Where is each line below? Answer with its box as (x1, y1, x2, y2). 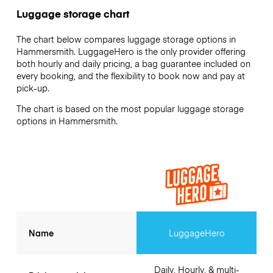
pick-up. (16, 82, 49, 94)
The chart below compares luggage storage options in (16, 33, 236, 46)
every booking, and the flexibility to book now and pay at (16, 69, 245, 82)
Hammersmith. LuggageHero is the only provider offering (16, 45, 246, 58)
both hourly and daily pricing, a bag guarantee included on (16, 57, 250, 70)
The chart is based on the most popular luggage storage (16, 102, 244, 115)
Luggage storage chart (16, 6, 129, 21)
